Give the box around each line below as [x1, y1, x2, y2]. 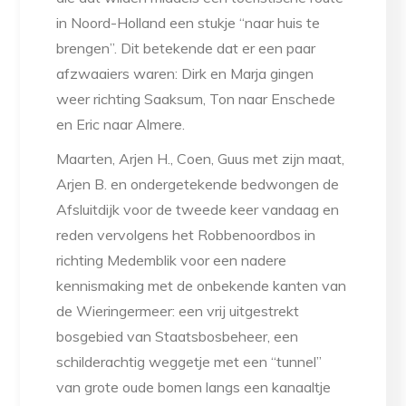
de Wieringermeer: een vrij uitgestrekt [56, 302, 300, 321]
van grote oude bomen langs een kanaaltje [56, 378, 332, 397]
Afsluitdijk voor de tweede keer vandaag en [56, 200, 340, 219]
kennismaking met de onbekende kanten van [56, 276, 347, 295]
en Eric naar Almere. [56, 115, 186, 134]
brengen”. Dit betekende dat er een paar [56, 39, 316, 58]
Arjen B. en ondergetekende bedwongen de [56, 175, 340, 194]
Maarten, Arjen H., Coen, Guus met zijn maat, [56, 150, 345, 169]
